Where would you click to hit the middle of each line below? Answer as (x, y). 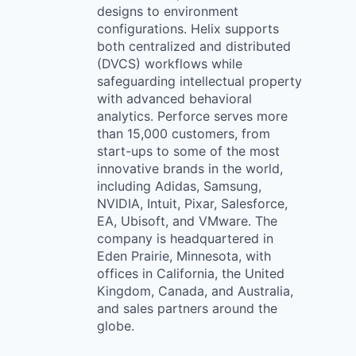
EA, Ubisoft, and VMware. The (187, 221)
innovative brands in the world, (190, 168)
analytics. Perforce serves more (192, 116)
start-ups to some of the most (188, 151)
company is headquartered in (185, 238)
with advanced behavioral (174, 99)
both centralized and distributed (194, 46)
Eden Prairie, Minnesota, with (184, 256)
